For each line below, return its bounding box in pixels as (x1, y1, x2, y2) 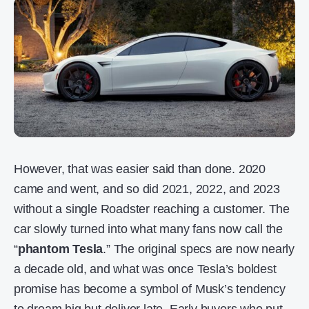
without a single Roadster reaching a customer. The (14, 202, 290, 217)
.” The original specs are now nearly (103, 242, 295, 257)
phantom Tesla (17, 242, 103, 257)
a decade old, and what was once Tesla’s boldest (14, 262, 277, 277)
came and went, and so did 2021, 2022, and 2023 (14, 182, 280, 197)
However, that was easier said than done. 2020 (14, 162, 266, 177)
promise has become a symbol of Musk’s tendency (14, 282, 286, 297)
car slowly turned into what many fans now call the (14, 222, 283, 237)
